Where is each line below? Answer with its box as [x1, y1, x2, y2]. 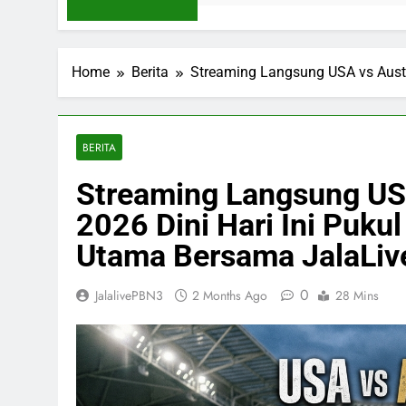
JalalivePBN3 [95, 285, 163, 304]
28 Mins [335, 285, 379, 304]
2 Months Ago [192, 285, 267, 304]
